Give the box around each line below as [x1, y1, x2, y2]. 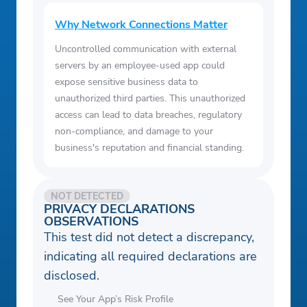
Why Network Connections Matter [55, 17, 228, 33]
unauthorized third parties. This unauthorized [55, 92, 245, 106]
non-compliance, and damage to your [55, 125, 213, 138]
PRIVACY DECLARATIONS [44, 201, 195, 218]
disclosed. [44, 267, 99, 284]
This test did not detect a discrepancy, [44, 229, 254, 246]
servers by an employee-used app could [55, 59, 225, 73]
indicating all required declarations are [44, 248, 257, 265]
